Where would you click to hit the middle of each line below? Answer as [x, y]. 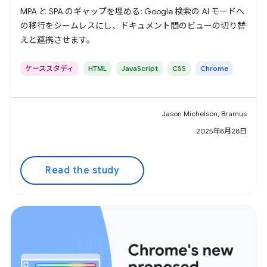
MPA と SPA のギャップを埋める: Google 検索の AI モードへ [132, 11]
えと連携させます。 [58, 40]
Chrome [214, 68]
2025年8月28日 [221, 131]
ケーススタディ [49, 68]
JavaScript [139, 68]
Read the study [82, 170]
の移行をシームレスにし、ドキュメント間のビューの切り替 [133, 25]
